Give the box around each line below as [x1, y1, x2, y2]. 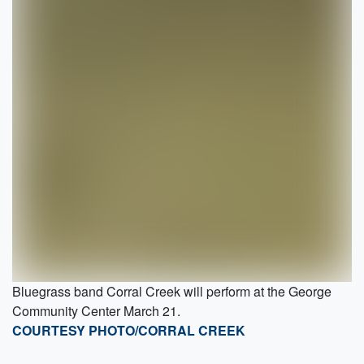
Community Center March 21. [12, 301, 180, 320]
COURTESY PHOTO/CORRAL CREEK [12, 320, 245, 340]
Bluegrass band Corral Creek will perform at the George [12, 281, 331, 301]
